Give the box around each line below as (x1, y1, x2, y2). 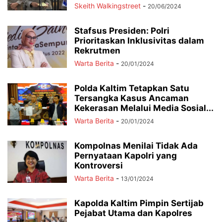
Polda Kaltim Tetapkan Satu (74, 83, 189, 93)
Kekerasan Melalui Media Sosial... (74, 103, 214, 113)
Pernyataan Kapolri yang (74, 151, 177, 161)
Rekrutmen (74, 46, 120, 55)
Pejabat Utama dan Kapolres (74, 208, 192, 218)
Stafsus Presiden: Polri (74, 26, 169, 36)
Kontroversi (74, 161, 123, 170)
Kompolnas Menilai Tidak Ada (74, 141, 198, 151)
